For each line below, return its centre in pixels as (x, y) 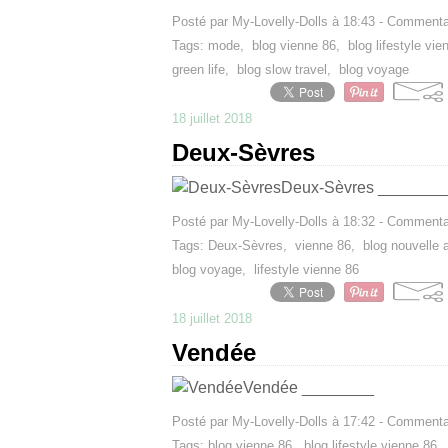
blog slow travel (282, 69)
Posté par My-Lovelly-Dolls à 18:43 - (279, 21)
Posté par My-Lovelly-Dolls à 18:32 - (279, 221)
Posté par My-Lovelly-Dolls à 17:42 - (279, 421)
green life (198, 69)
